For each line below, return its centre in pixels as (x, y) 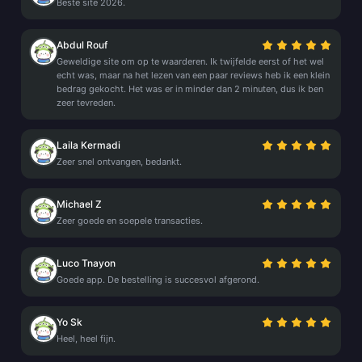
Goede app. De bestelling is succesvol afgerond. (158, 280)
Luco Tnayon (86, 263)
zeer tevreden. (86, 103)
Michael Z (79, 204)
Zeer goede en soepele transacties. (130, 221)
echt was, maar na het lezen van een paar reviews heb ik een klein (193, 75)
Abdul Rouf (82, 45)
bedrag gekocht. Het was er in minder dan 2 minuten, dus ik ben (190, 89)
